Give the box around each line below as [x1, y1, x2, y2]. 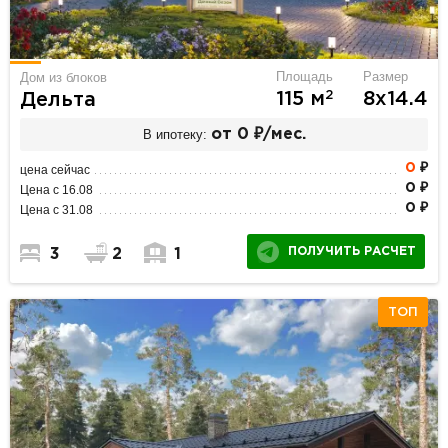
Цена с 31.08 [20, 203, 94, 218]
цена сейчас [20, 163, 91, 178]
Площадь [275, 69, 333, 85]
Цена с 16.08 [20, 183, 94, 198]
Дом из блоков [20, 70, 108, 86]
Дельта [20, 91, 97, 110]
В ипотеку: [142, 126, 207, 142]
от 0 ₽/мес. [210, 126, 306, 142]
